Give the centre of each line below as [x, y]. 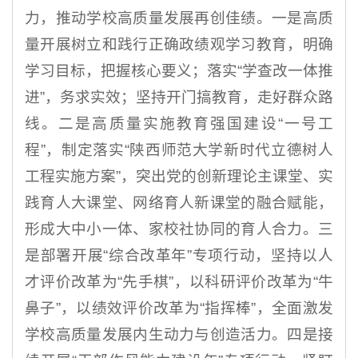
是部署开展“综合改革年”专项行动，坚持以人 [179, 256]
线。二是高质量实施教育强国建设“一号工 [179, 124]
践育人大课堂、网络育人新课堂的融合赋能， [179, 203]
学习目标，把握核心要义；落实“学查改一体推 [179, 71]
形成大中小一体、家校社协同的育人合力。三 [179, 229]
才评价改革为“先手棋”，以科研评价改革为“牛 [179, 282]
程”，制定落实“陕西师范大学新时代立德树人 [179, 150]
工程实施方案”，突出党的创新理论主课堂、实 [179, 177]
